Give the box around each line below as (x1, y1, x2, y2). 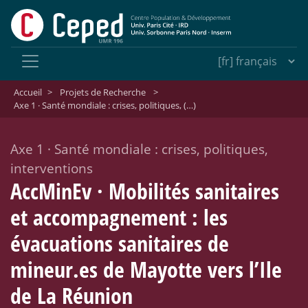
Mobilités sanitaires (103, 176, 279, 206)
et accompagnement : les (10, 202, 228, 232)
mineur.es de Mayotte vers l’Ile (10, 254, 282, 285)
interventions (10, 159, 93, 178)
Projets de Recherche (59, 86, 146, 99)
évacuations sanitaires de (10, 228, 229, 258)
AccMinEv (10, 176, 97, 206)
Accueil (13, 86, 42, 99)
